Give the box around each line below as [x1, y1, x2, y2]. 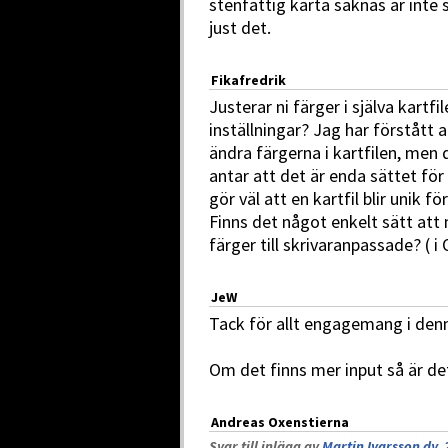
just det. [209, 16, 271, 39]
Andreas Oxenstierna [211, 413, 349, 431]
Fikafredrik [211, 71, 286, 89]
